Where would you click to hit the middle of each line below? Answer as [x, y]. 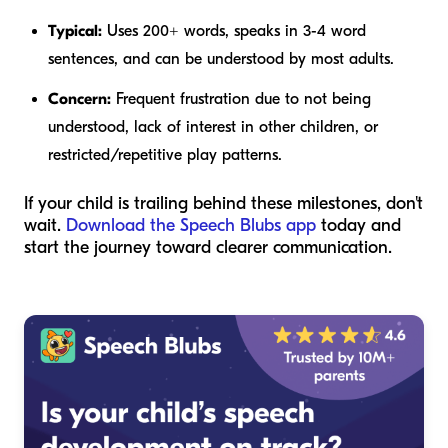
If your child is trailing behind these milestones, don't [223, 203]
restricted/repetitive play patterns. [165, 154]
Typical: [75, 30]
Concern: [79, 98]
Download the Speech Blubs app [191, 225]
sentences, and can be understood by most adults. [221, 58]
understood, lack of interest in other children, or [213, 126]
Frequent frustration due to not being [241, 98]
